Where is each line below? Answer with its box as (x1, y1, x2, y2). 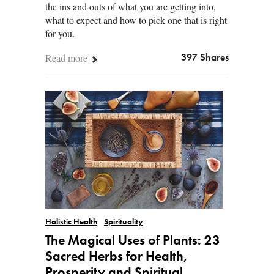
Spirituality (104, 218, 143, 227)
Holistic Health (45, 218, 97, 227)
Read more (45, 51, 90, 64)
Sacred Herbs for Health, (45, 250, 188, 264)
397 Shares (181, 53, 229, 63)
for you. (45, 26, 75, 40)
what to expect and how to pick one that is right (45, 13, 227, 26)
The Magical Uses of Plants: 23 (45, 234, 220, 248)
